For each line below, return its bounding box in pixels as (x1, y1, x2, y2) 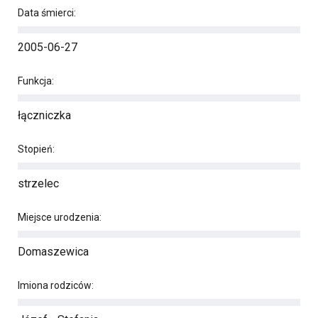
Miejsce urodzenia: (18, 212, 102, 223)
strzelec (18, 177, 59, 190)
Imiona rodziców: (18, 280, 94, 291)
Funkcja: (18, 75, 54, 87)
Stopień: (18, 143, 55, 155)
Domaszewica (18, 245, 89, 258)
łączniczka (18, 109, 71, 122)
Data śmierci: (18, 7, 76, 18)
